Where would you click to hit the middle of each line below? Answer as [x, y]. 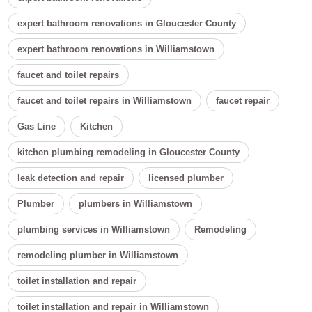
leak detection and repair [71, 178]
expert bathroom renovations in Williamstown [116, 49]
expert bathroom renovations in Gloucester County [127, 24]
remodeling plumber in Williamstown [98, 256]
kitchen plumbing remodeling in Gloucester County [129, 153]
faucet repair [243, 101]
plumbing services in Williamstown [94, 230]
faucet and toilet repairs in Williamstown [105, 101]
